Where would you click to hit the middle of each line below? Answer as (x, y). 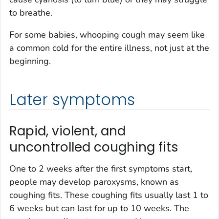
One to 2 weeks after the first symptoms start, (101, 168)
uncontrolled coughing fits (94, 147)
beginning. (30, 61)
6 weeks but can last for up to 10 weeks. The (99, 208)
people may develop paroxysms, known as (94, 182)
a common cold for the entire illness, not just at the (109, 48)
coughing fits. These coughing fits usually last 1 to (109, 195)
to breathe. (31, 13)
